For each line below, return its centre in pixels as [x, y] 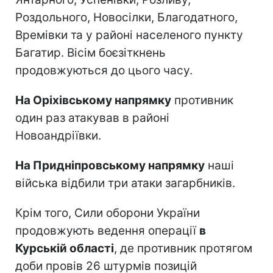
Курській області [65, 248]
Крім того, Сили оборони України [108, 213]
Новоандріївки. [58, 135]
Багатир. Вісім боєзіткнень [90, 52]
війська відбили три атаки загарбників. [125, 183]
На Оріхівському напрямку [93, 100]
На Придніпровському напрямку [110, 165]
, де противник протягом [183, 248]
